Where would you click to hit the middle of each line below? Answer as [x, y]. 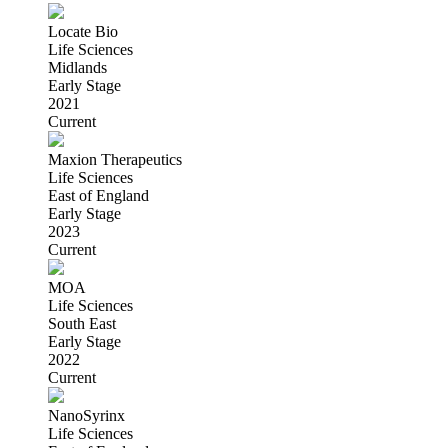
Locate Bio [83, 31]
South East [82, 323]
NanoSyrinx [86, 415]
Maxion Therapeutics [115, 159]
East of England [98, 195]
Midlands [77, 67]
